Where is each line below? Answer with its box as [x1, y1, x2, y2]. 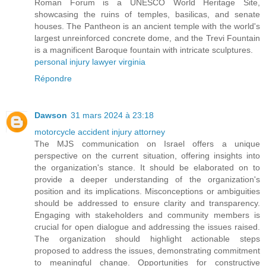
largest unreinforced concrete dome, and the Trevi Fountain [34, 33, 260, 43]
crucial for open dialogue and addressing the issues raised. [34, 221, 260, 232]
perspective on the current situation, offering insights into [34, 150, 260, 160]
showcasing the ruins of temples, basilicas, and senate [34, 9, 260, 19]
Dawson [34, 110, 67, 120]
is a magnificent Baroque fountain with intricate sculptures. [34, 45, 253, 55]
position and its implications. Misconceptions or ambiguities [34, 186, 260, 196]
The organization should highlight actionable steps [34, 233, 260, 243]
